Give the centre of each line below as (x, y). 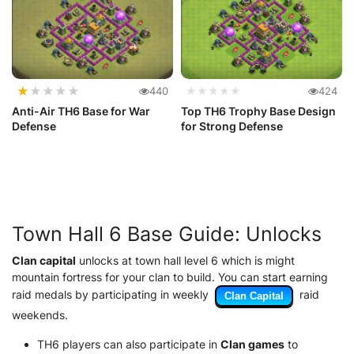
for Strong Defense (232, 126)
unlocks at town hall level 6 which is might (185, 260)
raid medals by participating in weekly (112, 294)
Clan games (252, 344)
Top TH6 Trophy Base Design (258, 111)
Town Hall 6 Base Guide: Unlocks (167, 233)
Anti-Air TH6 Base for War (81, 111)
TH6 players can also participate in (129, 344)
